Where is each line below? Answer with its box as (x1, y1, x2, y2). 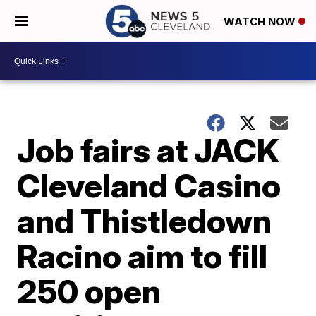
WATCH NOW (224, 15, 298, 29)
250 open (17, 272, 162, 311)
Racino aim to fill (17, 236, 268, 276)
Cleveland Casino (17, 166, 281, 205)
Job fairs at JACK (17, 130, 280, 170)
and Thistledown (17, 201, 272, 241)
